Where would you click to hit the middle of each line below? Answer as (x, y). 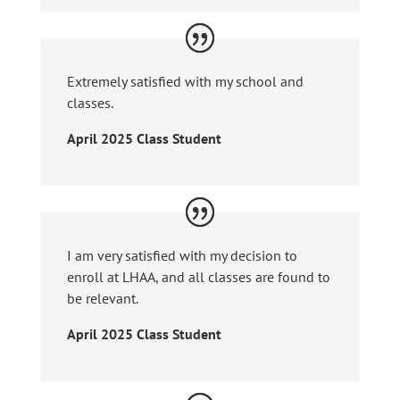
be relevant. (102, 299)
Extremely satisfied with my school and (185, 82)
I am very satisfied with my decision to (182, 256)
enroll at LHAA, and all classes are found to (198, 277)
